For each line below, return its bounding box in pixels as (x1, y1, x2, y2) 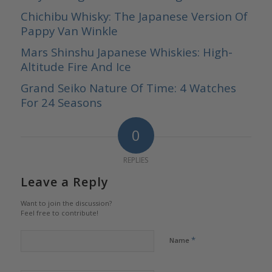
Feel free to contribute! (20, 208, 98, 218)
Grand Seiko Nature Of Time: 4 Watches (20, 80, 236, 96)
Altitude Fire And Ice (20, 59, 131, 75)
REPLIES (123, 155, 149, 166)
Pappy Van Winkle (20, 23, 118, 39)
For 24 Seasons (20, 95, 102, 110)
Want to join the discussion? (20, 199, 112, 208)
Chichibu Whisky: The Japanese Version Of (20, 8, 248, 24)
